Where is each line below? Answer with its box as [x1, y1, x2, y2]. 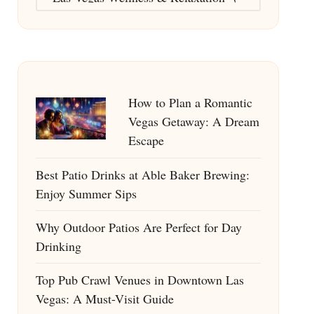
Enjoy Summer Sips [35, 184, 137, 202]
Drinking [35, 237, 81, 254]
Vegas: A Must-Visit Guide [35, 289, 174, 307]
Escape [128, 131, 164, 149]
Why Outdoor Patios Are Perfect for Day [35, 218, 242, 235]
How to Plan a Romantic [128, 93, 252, 111]
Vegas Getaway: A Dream [128, 112, 259, 130]
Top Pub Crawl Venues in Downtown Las [35, 271, 244, 288]
